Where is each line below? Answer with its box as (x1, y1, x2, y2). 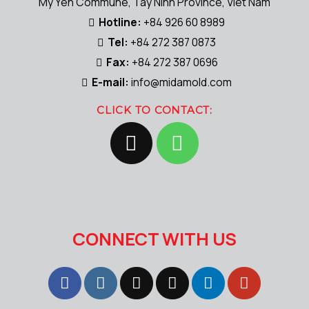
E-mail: (90, 74, 130, 90)
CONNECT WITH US (72, 227, 237, 252)
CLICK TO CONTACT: (97, 103, 212, 117)
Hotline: (97, 14, 142, 30)
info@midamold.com (131, 74, 232, 90)
